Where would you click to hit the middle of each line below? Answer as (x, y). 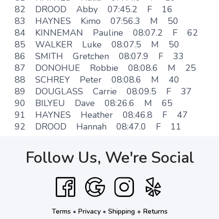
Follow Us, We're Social (109, 158)
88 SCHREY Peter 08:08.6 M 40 (97, 80)
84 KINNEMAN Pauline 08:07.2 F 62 (106, 33)
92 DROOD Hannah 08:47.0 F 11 (98, 127)
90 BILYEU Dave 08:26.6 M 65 (94, 103)
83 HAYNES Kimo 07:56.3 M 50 (97, 21)
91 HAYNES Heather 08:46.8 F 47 (101, 115)
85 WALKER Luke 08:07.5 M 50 (97, 44)
